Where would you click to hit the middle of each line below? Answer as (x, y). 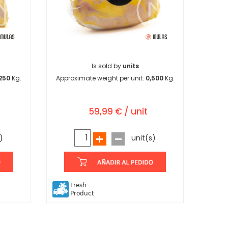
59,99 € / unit (118, 112)
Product (82, 194)
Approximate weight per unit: (101, 78)
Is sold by (107, 66)
